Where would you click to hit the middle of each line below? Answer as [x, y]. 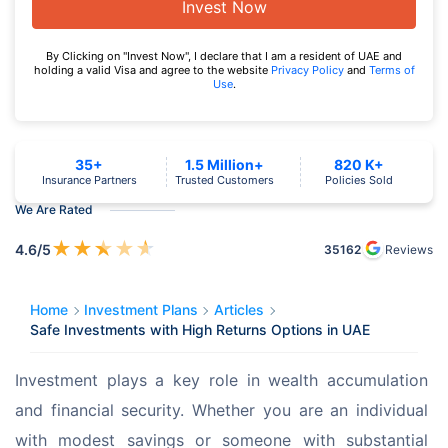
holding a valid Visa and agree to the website [152, 70]
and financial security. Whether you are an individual [224, 410]
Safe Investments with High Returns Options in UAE [200, 330]
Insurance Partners [89, 180]
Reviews [409, 249]
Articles [239, 310]
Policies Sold [358, 180]
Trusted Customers [224, 180]
